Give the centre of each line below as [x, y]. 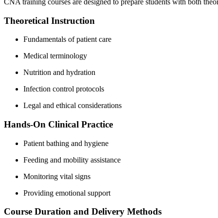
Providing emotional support [67, 193]
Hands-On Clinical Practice [58, 124]
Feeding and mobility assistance [72, 160]
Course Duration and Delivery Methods [83, 212]
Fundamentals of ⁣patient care [67, 39]
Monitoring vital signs [57, 176]
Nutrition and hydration [59, 73]
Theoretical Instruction [49, 20]
